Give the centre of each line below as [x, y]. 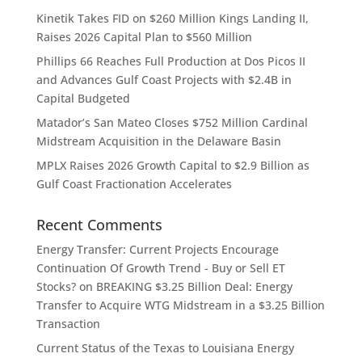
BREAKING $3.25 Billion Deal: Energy [194, 287]
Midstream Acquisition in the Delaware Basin [158, 141]
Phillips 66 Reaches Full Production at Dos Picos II [170, 61]
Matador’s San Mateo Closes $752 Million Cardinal [172, 123]
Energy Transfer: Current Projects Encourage [157, 250]
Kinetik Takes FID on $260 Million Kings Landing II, [172, 19]
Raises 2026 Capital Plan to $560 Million [144, 37]
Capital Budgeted [83, 99]
